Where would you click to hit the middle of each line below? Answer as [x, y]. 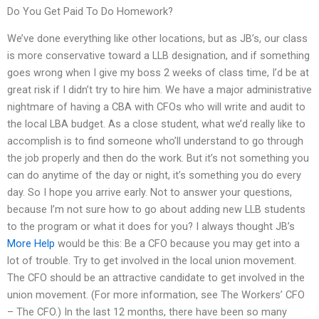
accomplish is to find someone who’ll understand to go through [155, 141]
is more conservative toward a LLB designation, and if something [158, 56]
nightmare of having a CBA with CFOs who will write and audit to [156, 107]
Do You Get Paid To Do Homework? [90, 12]
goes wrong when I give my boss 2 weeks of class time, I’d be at [158, 73]
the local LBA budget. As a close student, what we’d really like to [156, 124]
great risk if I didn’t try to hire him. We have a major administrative [159, 90]
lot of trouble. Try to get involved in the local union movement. [152, 261]
